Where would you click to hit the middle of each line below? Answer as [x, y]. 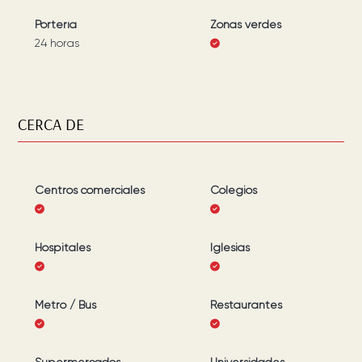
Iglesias [230, 247]
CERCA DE [51, 124]
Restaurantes [246, 305]
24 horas [57, 43]
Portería [55, 24]
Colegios [234, 190]
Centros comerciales [89, 190]
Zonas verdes [246, 24]
